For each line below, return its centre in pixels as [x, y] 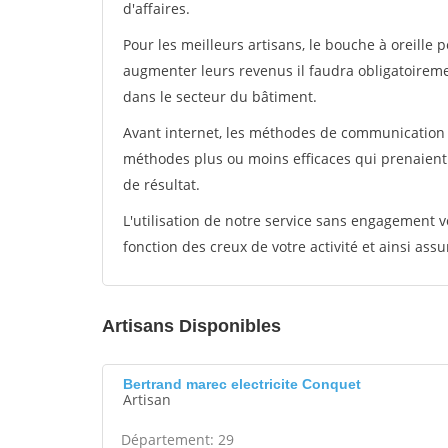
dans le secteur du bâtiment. [220, 96]
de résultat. [161, 184]
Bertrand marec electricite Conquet [242, 384]
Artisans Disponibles [191, 326]
